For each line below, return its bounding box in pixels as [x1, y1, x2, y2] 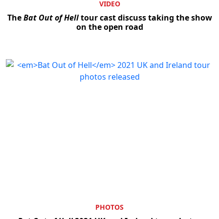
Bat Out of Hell [23, 12, 79, 23]
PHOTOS [95, 202, 124, 212]
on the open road [76, 21, 143, 32]
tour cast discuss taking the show [78, 12, 212, 23]
